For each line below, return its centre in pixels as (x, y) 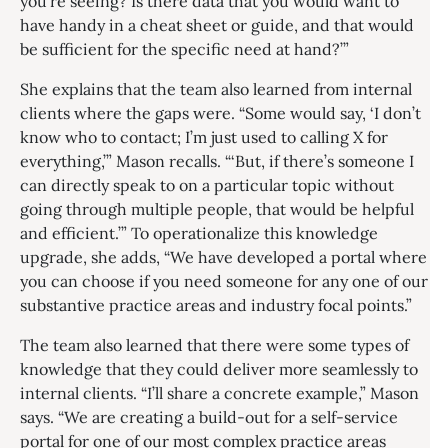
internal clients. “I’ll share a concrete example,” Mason (219, 393)
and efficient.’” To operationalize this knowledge (199, 233)
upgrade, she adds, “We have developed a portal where (223, 257)
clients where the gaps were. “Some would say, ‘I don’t (220, 113)
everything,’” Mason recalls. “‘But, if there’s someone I (217, 161)
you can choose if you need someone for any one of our (224, 281)
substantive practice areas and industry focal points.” (216, 305)
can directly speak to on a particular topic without (207, 185)
